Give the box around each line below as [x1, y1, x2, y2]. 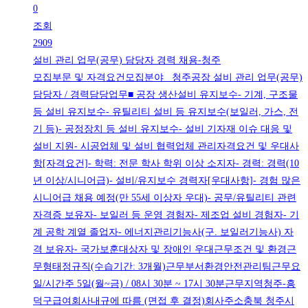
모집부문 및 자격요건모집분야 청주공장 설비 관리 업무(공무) [33, 72, 302, 83]
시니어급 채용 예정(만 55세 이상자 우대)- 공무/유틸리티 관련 [33, 192, 296, 203]
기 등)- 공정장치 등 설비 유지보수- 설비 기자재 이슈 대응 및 [33, 124, 292, 135]
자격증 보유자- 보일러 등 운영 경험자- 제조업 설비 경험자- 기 [33, 210, 299, 221]
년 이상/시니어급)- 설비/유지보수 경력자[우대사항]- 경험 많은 [33, 175, 300, 186]
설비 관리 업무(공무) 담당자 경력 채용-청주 [33, 55, 221, 66]
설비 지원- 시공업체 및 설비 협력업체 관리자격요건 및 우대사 [33, 141, 299, 152]
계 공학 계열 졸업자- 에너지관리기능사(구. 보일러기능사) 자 [33, 227, 294, 238]
